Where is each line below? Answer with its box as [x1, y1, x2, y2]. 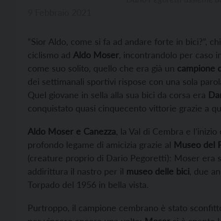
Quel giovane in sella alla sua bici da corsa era [28, 89, 208, 101]
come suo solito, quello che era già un [28, 63, 177, 74]
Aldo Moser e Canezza [28, 126, 116, 137]
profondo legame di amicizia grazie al [28, 139, 174, 150]
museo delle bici [126, 166, 189, 177]
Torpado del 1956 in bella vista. [28, 179, 148, 190]
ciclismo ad [28, 49, 73, 61]
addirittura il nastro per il [28, 166, 126, 177]
